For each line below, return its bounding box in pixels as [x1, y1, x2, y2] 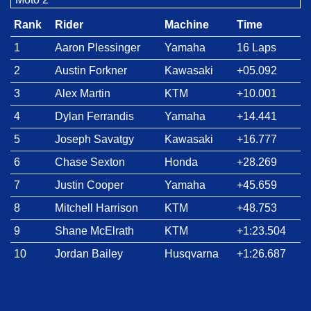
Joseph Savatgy [54, 133, 134, 146]
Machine [164, 19, 209, 31]
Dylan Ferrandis [54, 110, 134, 123]
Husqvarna [164, 248, 219, 260]
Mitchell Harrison [54, 202, 138, 215]
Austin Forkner [54, 65, 127, 77]
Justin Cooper [54, 179, 124, 192]
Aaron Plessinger [54, 42, 140, 54]
